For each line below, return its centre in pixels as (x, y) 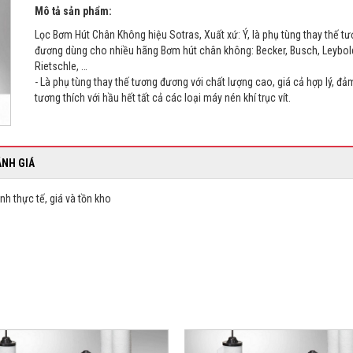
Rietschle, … (61, 67)
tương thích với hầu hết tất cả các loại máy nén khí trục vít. (163, 98)
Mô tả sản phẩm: (73, 11)
